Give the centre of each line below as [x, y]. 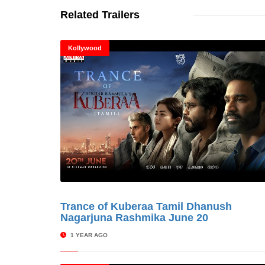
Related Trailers [100, 15]
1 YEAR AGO [88, 235]
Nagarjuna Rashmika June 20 [134, 218]
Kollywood [85, 48]
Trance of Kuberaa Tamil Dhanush [146, 206]
